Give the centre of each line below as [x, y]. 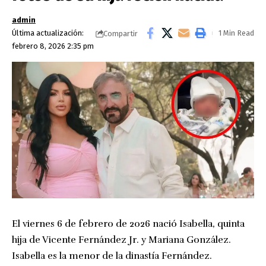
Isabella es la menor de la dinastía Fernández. [112, 256]
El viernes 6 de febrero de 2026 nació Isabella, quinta [128, 224]
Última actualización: [48, 33]
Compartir [121, 33]
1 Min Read [236, 33]
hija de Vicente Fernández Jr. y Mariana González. [121, 240]
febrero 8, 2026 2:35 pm [53, 46]
